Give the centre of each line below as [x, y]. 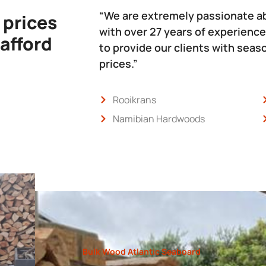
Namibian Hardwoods [159, 118]
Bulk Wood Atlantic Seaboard [141, 251]
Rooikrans [134, 99]
